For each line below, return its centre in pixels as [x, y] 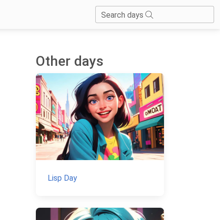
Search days [123, 15]
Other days [70, 61]
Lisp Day [62, 178]
